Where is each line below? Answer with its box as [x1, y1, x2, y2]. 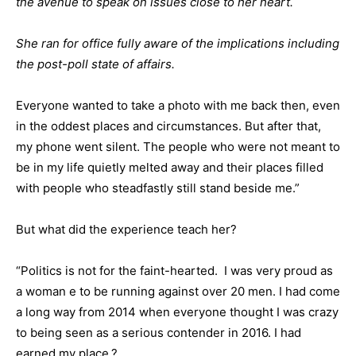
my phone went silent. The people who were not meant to [16, 139, 340, 154]
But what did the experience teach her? [16, 222, 237, 237]
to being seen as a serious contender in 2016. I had [16, 325, 301, 340]
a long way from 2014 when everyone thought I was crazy [16, 304, 339, 319]
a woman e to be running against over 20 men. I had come [16, 284, 340, 299]
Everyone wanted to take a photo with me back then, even [16, 98, 340, 113]
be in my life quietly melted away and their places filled [16, 160, 323, 175]
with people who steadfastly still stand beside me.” [16, 180, 300, 195]
